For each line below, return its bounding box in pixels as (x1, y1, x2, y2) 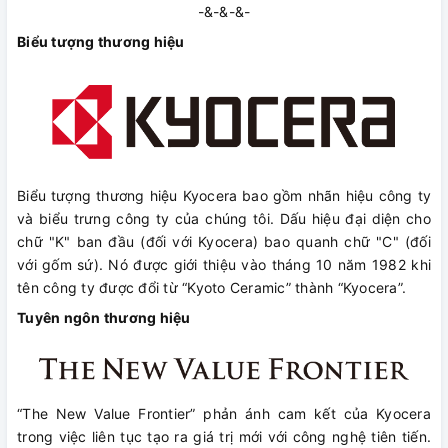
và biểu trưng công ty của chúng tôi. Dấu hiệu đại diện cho (17, 209, 431, 227)
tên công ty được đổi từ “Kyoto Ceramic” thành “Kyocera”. (17, 278, 406, 296)
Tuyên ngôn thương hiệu (17, 308, 191, 326)
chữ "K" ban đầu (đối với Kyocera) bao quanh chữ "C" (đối (17, 232, 431, 250)
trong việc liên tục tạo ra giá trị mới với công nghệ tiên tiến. (17, 427, 431, 445)
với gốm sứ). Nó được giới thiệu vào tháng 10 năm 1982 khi (17, 255, 431, 273)
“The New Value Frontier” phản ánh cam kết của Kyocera (17, 404, 431, 422)
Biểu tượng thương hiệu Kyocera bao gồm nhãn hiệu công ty (17, 186, 431, 204)
